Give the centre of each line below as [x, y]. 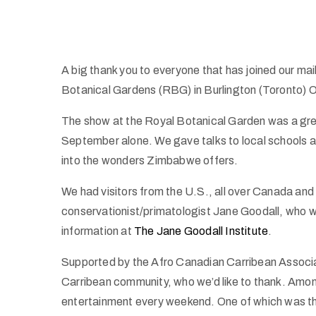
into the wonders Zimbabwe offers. [150, 160]
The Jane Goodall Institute [201, 231]
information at [98, 231]
